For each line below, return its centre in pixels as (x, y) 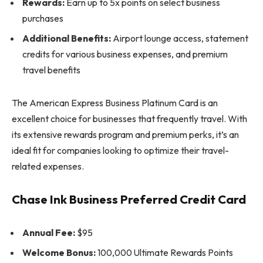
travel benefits (51, 70)
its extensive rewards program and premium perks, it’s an (125, 135)
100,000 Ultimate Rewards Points (164, 253)
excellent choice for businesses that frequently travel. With (129, 119)
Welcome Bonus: (59, 253)
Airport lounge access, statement (180, 38)
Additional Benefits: (67, 38)
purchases (43, 18)
